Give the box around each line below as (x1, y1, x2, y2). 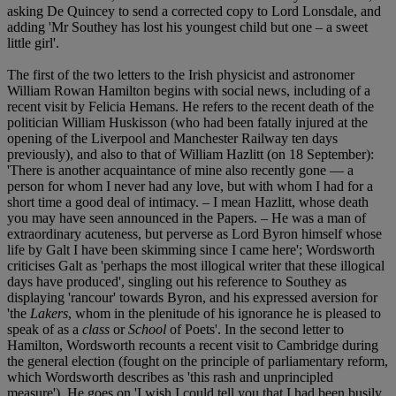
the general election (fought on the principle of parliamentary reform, (7, 353, 388, 369)
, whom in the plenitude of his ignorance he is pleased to (68, 305, 381, 321)
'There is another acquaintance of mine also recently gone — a (7, 162, 354, 178)
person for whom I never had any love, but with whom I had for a (7, 178, 373, 194)
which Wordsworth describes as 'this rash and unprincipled (7, 369, 333, 385)
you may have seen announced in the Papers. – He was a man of (7, 209, 366, 225)
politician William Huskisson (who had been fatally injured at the (7, 114, 368, 130)
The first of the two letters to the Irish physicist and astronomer (7, 66, 354, 82)
